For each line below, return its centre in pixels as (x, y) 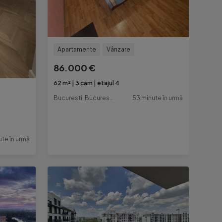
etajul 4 (109, 83)
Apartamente (77, 50)
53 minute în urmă (157, 98)
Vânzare (119, 50)
